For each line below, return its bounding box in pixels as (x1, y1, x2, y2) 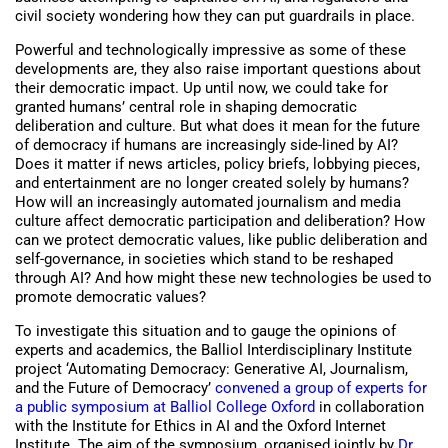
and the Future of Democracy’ (15, 379, 215, 398)
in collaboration (315, 398, 424, 417)
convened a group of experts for (215, 379, 427, 398)
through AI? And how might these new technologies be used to (15, 269, 432, 288)
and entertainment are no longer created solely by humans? (15, 174, 409, 193)
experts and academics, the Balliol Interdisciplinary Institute (15, 341, 412, 360)
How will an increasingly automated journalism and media (15, 193, 401, 212)
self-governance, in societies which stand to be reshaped (15, 250, 393, 269)
